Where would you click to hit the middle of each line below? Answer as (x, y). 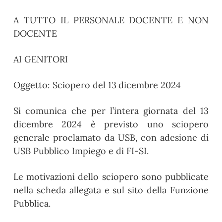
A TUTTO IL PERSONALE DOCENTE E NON (111, 20)
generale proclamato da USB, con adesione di (111, 138)
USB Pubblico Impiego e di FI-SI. (81, 151)
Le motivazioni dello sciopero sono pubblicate (111, 177)
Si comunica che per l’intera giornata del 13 (111, 111)
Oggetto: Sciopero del (61, 85)
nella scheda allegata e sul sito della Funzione (111, 190)
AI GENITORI (41, 59)
